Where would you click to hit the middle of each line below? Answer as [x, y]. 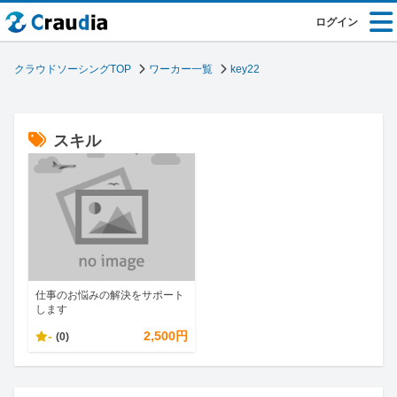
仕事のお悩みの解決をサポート [110, 295]
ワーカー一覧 [181, 69]
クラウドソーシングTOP [73, 69]
